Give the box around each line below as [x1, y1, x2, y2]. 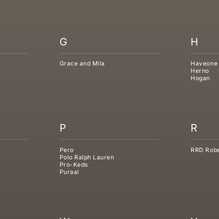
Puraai [59, 168, 79, 176]
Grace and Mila [59, 60, 105, 67]
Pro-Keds [59, 161, 88, 169]
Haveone [191, 60, 218, 67]
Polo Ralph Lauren [59, 153, 114, 161]
